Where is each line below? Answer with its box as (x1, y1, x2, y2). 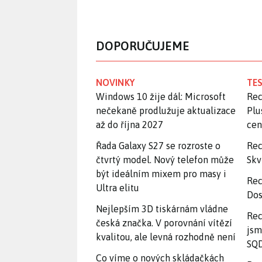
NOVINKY (96, 77, 135, 88)
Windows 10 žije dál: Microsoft (96, 91, 226, 102)
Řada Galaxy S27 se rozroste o (96, 140, 220, 151)
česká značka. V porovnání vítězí (96, 217, 232, 228)
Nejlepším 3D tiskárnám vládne (96, 203, 228, 214)
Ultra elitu (96, 182, 139, 193)
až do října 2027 (96, 119, 163, 130)
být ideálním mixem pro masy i (96, 168, 226, 179)
